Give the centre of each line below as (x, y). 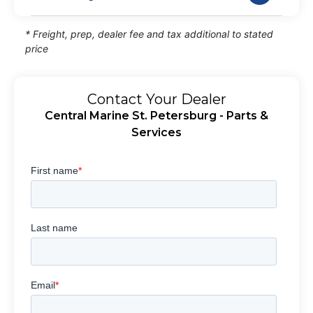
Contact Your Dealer (156, 100)
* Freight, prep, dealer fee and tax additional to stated (149, 34)
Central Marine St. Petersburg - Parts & (156, 116)
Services (156, 133)
